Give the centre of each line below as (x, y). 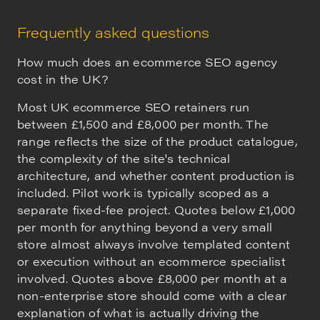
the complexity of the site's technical (124, 158)
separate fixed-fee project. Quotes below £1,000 (156, 209)
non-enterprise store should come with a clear (152, 295)
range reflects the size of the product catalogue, (157, 141)
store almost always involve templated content (154, 244)
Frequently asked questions (113, 32)
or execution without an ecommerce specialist (151, 261)
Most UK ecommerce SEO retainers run (134, 106)
